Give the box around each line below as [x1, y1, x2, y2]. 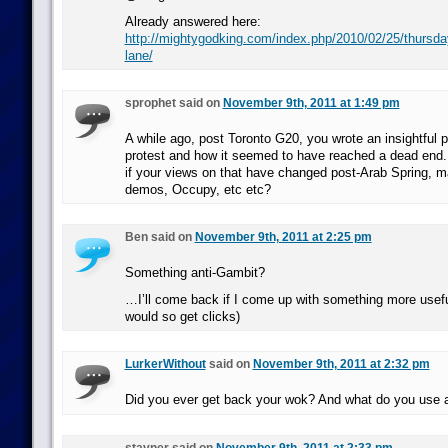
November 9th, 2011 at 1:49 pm [222, 96, 400, 110]
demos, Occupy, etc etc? [124, 182, 271, 197]
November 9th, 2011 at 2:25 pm [194, 230, 372, 244]
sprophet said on [124, 96, 223, 110]
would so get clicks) [124, 309, 240, 324]
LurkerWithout [124, 357, 206, 371]
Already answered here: [124, 14, 261, 29]
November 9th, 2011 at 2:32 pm [252, 357, 430, 371]
